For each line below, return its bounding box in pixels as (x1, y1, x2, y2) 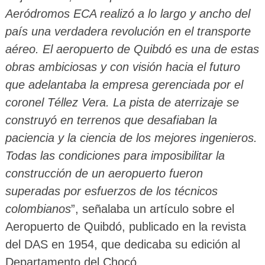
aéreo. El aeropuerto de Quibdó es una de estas (5, 42, 259, 56)
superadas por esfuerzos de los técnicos (5, 184, 218, 198)
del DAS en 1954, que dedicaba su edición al (5, 237, 240, 251)
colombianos (5, 202, 71, 215)
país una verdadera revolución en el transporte (5, 24, 251, 38)
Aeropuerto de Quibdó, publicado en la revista (5, 219, 246, 233)
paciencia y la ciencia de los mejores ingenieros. (5, 131, 257, 144)
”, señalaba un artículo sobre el (70, 202, 234, 215)
